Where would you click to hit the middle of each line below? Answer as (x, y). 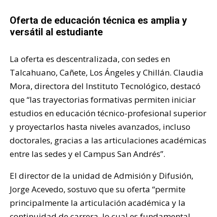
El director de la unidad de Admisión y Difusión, (101, 176)
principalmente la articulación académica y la (98, 203)
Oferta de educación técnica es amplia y (98, 21)
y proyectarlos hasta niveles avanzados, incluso (100, 127)
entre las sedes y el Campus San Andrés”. (87, 154)
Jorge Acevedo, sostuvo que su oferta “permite (98, 189)
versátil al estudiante (56, 32)
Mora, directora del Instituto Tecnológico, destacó (105, 86)
